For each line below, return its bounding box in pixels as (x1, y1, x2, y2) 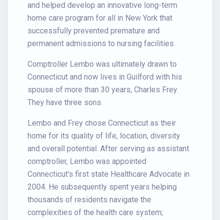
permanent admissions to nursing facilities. (27, 39, 175, 48)
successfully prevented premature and (27, 26, 160, 35)
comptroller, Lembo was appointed (27, 157, 146, 166)
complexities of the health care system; (27, 208, 163, 217)
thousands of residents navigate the (27, 195, 151, 204)
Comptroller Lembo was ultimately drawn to (27, 59, 177, 69)
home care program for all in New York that (27, 13, 172, 23)
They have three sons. (27, 98, 103, 107)
